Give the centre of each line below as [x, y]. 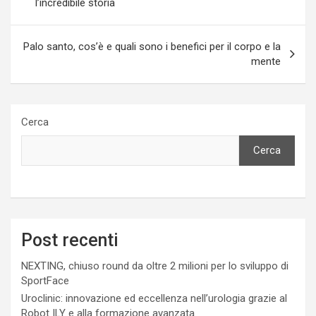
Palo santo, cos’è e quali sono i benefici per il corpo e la [152, 46]
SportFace [45, 280]
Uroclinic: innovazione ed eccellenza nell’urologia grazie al [154, 298]
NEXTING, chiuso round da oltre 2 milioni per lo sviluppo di [155, 266]
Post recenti [70, 240]
